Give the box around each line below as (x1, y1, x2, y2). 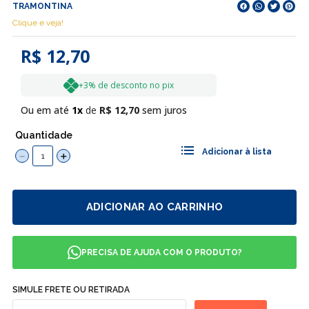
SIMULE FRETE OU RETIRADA (12, 285, 130, 295)
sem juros (139, 103, 187, 117)
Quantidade (15, 130, 72, 141)
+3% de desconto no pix (79, 79, 174, 91)
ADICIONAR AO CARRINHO (86, 201, 223, 213)
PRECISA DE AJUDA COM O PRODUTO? (81, 247, 242, 257)
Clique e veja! (12, 18, 63, 28)
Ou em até (21, 103, 72, 117)
